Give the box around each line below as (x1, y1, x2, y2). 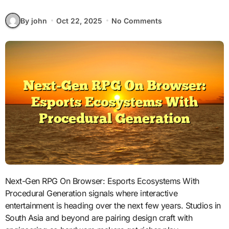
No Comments (111, 16, 163, 25)
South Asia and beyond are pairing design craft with (5, 212, 193, 223)
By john (20, 16, 47, 25)
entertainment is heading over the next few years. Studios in (5, 200, 221, 211)
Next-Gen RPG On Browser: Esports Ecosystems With (5, 175, 11, 186)
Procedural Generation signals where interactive (5, 188, 178, 198)
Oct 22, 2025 (56, 16, 102, 25)
